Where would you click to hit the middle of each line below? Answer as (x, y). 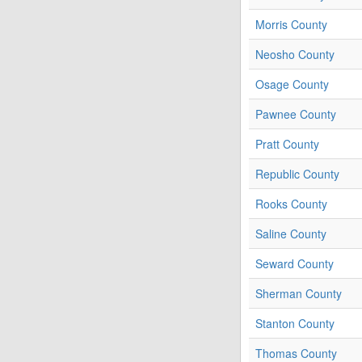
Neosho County (295, 55)
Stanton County (295, 324)
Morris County (291, 25)
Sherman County (299, 294)
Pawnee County (296, 114)
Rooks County (291, 204)
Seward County (295, 264)
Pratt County (287, 144)
